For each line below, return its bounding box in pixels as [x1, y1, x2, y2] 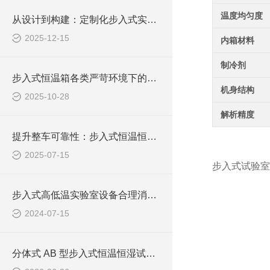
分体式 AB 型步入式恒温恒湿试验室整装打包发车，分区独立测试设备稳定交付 [146, 248, 155, 259]
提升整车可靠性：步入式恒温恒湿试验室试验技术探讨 [147, 131, 157, 142]
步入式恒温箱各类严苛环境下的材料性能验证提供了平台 [147, 73, 157, 83]
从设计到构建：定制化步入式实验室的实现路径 [147, 14, 157, 25]
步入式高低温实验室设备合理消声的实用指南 [147, 190, 157, 200]
